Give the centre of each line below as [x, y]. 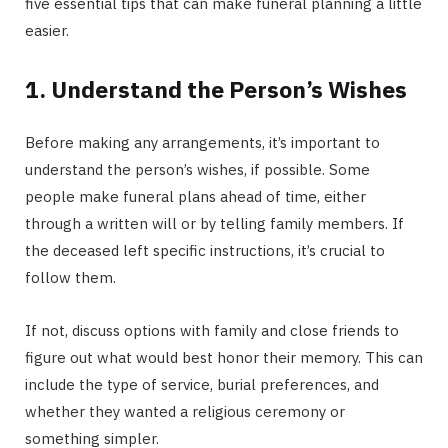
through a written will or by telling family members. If [214, 223]
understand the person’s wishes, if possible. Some [197, 169]
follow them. [70, 277]
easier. [47, 31]
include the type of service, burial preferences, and [202, 384]
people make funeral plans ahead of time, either [195, 196]
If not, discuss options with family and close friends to [212, 330]
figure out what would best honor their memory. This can [224, 357]
